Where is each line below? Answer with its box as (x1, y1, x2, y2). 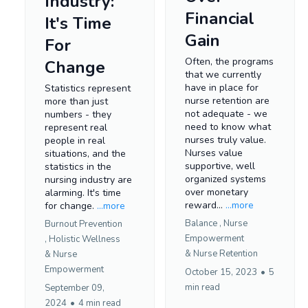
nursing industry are (45, 173, 132, 187)
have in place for (185, 80, 258, 94)
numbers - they (45, 108, 111, 122)
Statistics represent (45, 82, 131, 96)
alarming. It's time (45, 186, 121, 200)
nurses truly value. (185, 133, 266, 146)
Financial (185, 7, 254, 30)
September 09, (45, 282, 104, 295)
